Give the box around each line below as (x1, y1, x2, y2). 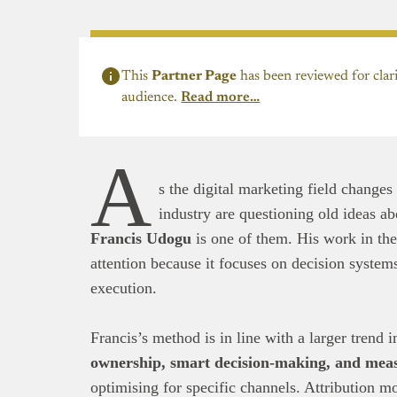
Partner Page (152, 69, 237, 84)
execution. (90, 278, 157, 297)
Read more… (181, 90, 261, 105)
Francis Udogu (90, 229, 191, 247)
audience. (121, 90, 182, 105)
